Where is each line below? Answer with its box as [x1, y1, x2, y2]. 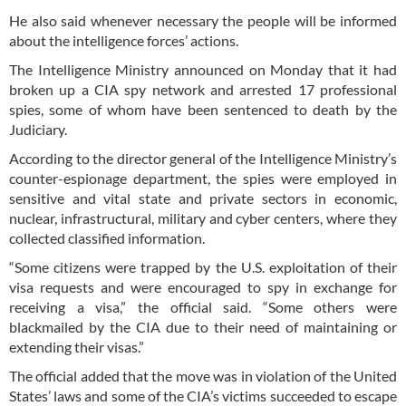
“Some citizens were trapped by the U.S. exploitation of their [9, 258, 397, 276]
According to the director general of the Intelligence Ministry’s [9, 150, 397, 168]
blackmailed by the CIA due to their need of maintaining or [9, 318, 397, 336]
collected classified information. [9, 229, 205, 247]
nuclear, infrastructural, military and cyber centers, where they [9, 209, 397, 227]
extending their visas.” [9, 338, 144, 356]
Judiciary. [9, 121, 67, 139]
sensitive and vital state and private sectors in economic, [9, 189, 397, 208]
